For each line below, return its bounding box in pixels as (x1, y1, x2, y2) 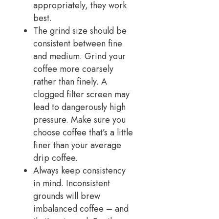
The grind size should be (33, 24, 127, 37)
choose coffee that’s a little (33, 126, 133, 139)
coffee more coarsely (33, 62, 113, 75)
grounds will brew (33, 189, 100, 202)
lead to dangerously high (33, 100, 126, 113)
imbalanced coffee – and (33, 202, 129, 215)
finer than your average (33, 138, 121, 152)
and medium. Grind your (33, 49, 126, 63)
